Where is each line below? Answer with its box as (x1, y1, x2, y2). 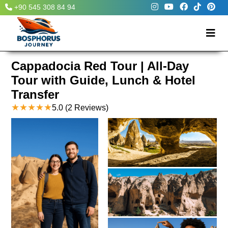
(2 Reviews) (65, 103, 109, 112)
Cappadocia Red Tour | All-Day (11, 59, 189, 73)
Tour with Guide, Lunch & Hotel (11, 73, 196, 87)
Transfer (11, 88, 60, 101)
